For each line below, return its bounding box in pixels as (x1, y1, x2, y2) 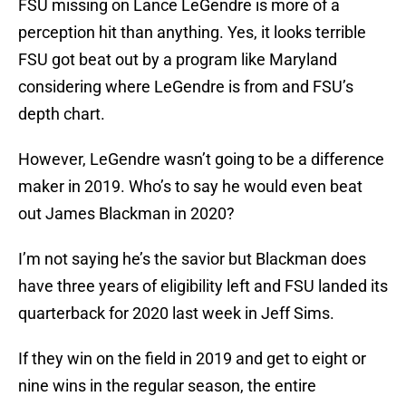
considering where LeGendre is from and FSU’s (18, 77, 353, 97)
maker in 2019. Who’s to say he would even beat (18, 177, 362, 197)
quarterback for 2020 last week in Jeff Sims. (18, 304, 334, 324)
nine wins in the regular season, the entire (18, 376, 316, 396)
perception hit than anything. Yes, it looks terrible (18, 23, 366, 43)
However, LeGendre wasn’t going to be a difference (18, 150, 384, 169)
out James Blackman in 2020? (18, 204, 235, 224)
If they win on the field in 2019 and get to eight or (18, 349, 366, 369)
